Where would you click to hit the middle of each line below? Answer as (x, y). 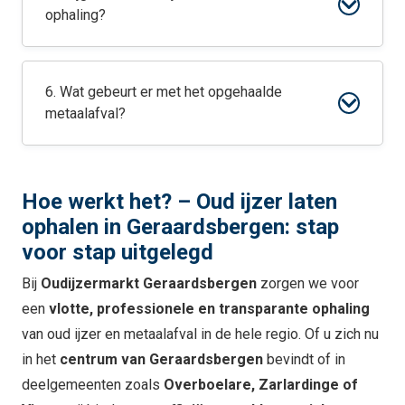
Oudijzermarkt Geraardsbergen (149, 284)
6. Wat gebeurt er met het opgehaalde (164, 92)
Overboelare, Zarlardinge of (261, 385)
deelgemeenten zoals (93, 385)
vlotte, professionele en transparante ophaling (209, 309)
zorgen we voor (308, 284)
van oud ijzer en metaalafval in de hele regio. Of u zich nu (200, 334)
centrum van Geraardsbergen (161, 360)
